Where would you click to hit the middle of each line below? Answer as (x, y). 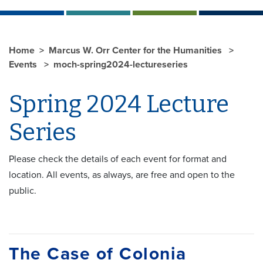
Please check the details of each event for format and (118, 159)
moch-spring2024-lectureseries (121, 64)
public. (23, 190)
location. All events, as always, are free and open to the (122, 175)
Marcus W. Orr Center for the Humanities (136, 50)
